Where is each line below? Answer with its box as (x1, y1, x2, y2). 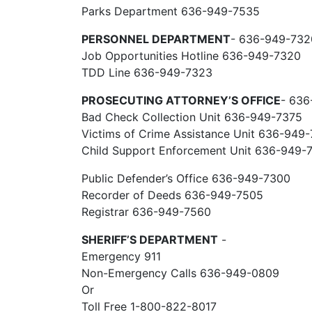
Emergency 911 (81, 249, 161, 263)
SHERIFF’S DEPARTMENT (81, 233, 218, 247)
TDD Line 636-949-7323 (81, 65, 212, 79)
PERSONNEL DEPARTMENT (81, 32, 231, 46)
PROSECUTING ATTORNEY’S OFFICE (81, 93, 281, 107)
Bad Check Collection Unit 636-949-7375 (81, 110, 302, 124)
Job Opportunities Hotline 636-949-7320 (81, 49, 301, 63)
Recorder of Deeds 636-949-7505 (81, 188, 263, 202)
